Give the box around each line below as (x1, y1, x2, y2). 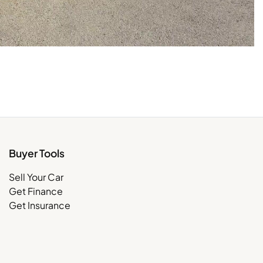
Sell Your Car (9, 170, 63, 183)
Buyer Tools (9, 146, 65, 160)
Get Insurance (9, 198, 70, 211)
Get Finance (9, 184, 63, 197)
